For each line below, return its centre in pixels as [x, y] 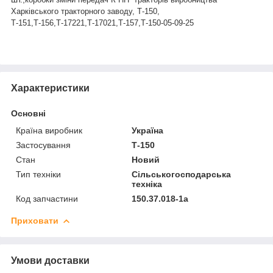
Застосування [43, 145]
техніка [147, 184]
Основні [28, 113]
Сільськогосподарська [182, 174]
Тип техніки [38, 174]
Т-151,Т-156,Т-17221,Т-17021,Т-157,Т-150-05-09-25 [102, 23]
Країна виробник [49, 130]
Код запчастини [47, 198]
